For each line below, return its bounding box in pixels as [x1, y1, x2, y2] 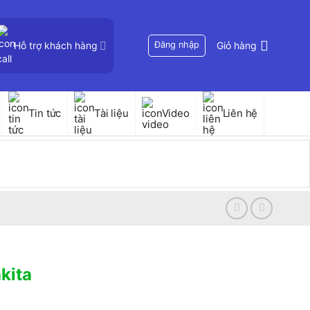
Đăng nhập [154, 39, 200, 50]
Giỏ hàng [217, 39, 257, 51]
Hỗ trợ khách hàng [13, 39, 98, 51]
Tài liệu [94, 107, 129, 120]
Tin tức [28, 107, 62, 120]
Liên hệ [222, 107, 258, 120]
